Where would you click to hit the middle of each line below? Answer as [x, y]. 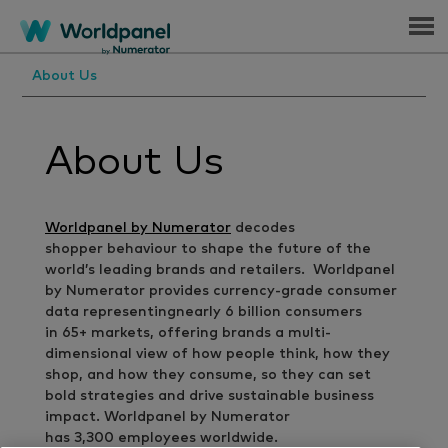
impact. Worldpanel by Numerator [167, 417]
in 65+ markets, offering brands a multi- [188, 333]
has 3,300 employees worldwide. [161, 438]
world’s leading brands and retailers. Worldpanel [220, 270]
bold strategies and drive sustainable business [209, 396]
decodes [263, 228]
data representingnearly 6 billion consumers [203, 312]
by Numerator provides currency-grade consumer [221, 291]
